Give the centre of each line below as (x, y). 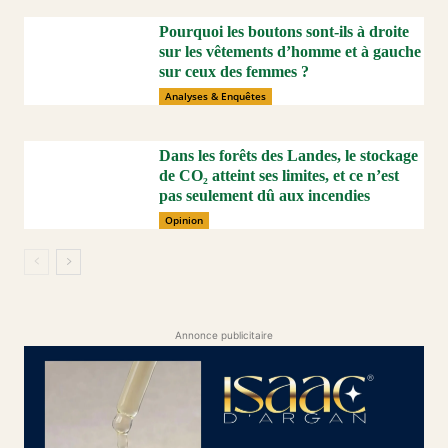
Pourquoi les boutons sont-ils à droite (284, 31)
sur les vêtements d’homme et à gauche (290, 51)
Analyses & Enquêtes (215, 95)
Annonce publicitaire (224, 334)
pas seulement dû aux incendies (264, 195)
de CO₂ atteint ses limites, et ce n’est (279, 175)
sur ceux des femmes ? (234, 71)
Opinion (184, 219)
